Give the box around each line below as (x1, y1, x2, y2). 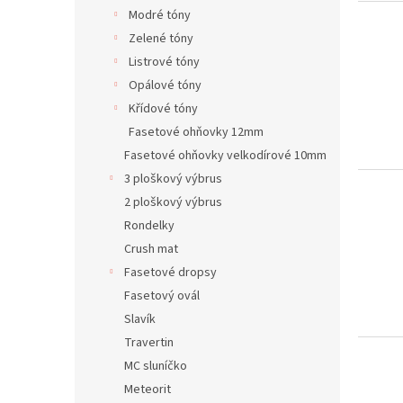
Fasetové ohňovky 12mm (129, 123, 264, 141)
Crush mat (124, 240, 178, 258)
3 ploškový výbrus (124, 170, 222, 188)
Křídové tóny (129, 100, 198, 118)
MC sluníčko (124, 357, 187, 375)
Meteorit (124, 381, 171, 399)
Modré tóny (129, 6, 191, 24)
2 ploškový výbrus (124, 193, 222, 211)
